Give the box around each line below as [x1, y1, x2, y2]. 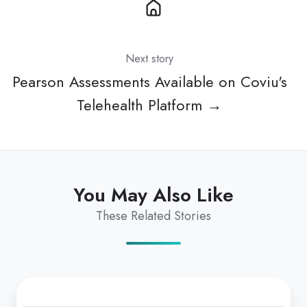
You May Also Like [73, 181, 234, 210]
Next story [125, 51, 173, 67]
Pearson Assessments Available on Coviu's [12, 71, 287, 93]
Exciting [16, 278, 58, 297]
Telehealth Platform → [77, 95, 222, 116]
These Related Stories [96, 207, 211, 225]
